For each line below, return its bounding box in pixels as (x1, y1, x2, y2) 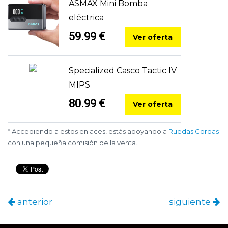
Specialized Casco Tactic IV (69, 66, 177, 76)
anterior (15, 196, 52, 207)
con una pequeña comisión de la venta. (8, 138, 137, 147)
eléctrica (69, 13, 104, 23)
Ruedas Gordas (168, 127, 219, 136)
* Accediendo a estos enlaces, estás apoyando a (8, 127, 168, 136)
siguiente (169, 196, 213, 207)
